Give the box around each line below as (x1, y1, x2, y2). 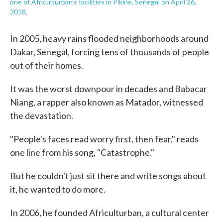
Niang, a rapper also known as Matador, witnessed (10, 97, 203, 108)
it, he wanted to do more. (10, 184, 106, 195)
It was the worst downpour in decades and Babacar (10, 83, 207, 94)
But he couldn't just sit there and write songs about (10, 170, 206, 181)
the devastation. (10, 110, 73, 121)
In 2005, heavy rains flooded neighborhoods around (10, 33, 209, 44)
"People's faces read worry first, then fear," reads (10, 133, 199, 144)
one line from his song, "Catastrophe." (10, 147, 154, 158)
